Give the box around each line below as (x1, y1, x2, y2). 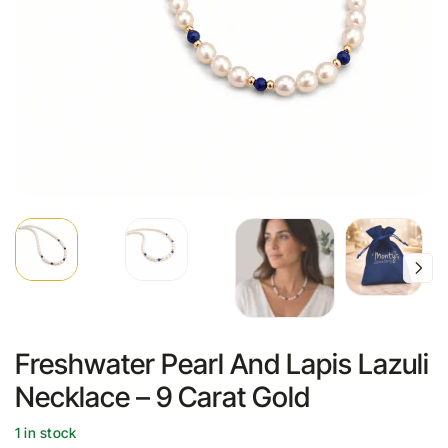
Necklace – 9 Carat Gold (15, 380, 310, 414)
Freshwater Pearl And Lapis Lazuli (15, 347, 429, 381)
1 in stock (15, 424, 76, 441)
